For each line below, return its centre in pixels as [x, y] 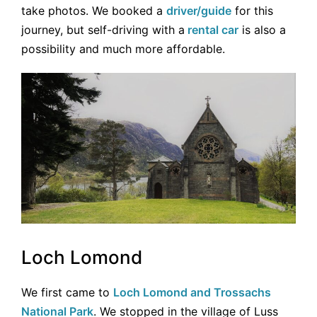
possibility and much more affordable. [123, 48]
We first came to [67, 293]
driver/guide [199, 10]
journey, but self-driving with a [103, 29]
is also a [262, 29]
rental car [213, 29]
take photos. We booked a [94, 10]
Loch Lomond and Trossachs [192, 293]
